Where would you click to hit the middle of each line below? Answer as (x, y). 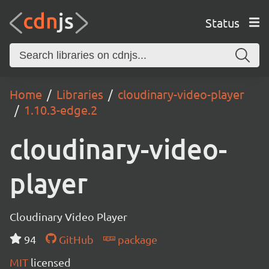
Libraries (80, 94)
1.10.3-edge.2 (61, 110)
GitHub (75, 239)
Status (222, 22)
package (136, 239)
